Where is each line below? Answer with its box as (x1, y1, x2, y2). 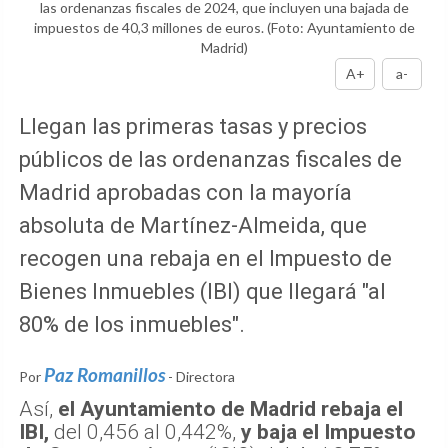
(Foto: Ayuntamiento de (266, 18, 415, 36)
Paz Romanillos (44, 362, 165, 386)
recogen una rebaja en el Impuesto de (19, 245, 392, 271)
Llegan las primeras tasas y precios (19, 113, 367, 139)
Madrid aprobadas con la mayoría (19, 179, 352, 205)
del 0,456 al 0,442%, (49, 419, 241, 444)
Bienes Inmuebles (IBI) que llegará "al (19, 278, 386, 304)
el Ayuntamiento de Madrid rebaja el (58, 396, 403, 421)
